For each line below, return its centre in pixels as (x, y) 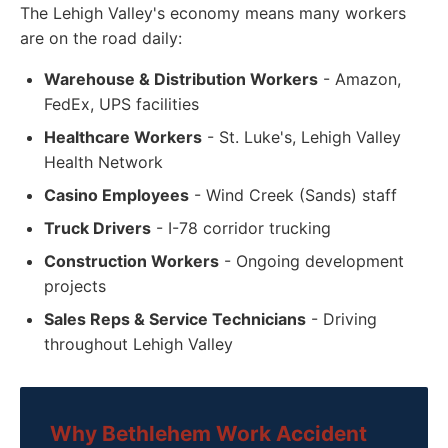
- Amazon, (359, 79)
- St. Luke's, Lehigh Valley (301, 137)
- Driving (341, 319)
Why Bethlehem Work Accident (208, 433)
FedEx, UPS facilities (121, 104)
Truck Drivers (97, 228)
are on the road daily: (101, 38)
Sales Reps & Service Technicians (175, 319)
